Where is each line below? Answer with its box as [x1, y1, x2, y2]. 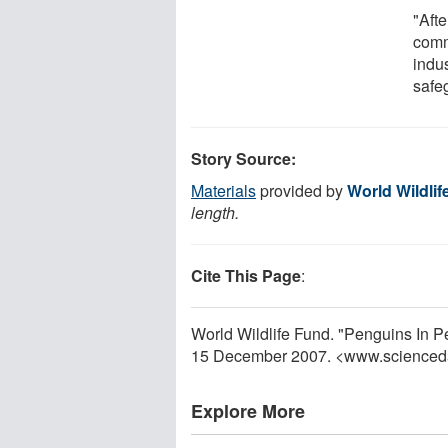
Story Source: [191, 146, 296, 170]
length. [191, 200, 239, 224]
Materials [191, 178, 256, 202]
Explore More [191, 397, 305, 424]
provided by [256, 178, 347, 202]
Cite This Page [191, 263, 301, 287]
